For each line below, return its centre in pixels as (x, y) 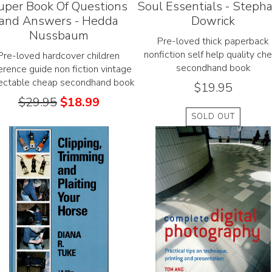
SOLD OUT (213, 116)
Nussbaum (59, 35)
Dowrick (213, 21)
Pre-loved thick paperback (213, 41)
